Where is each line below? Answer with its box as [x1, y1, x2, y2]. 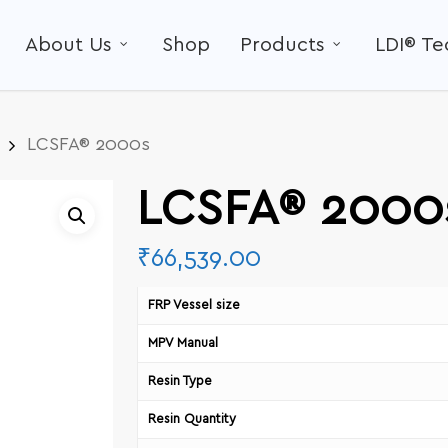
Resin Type [147, 375, 212, 389]
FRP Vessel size [147, 299, 240, 313]
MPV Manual [147, 337, 218, 351]
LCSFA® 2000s [27, 136, 150, 155]
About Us [25, 35, 112, 55]
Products [240, 35, 325, 55]
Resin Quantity [147, 413, 236, 427]
